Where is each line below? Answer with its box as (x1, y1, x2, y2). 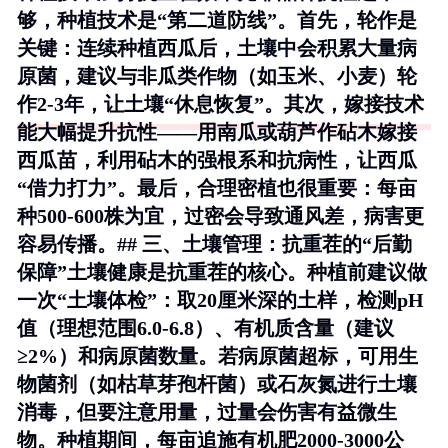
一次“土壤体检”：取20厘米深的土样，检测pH (17, 289, 424, 311)
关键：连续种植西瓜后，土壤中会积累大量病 (17, 37, 417, 59)
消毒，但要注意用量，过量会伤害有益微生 (17, 401, 397, 423)
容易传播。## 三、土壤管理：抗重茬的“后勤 (17, 233, 412, 255)
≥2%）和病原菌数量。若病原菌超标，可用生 (17, 345, 418, 367)
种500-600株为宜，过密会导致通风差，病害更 (17, 205, 424, 227)
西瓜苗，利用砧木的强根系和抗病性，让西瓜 (17, 149, 417, 171)
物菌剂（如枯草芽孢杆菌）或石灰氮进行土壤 (17, 373, 417, 395)
